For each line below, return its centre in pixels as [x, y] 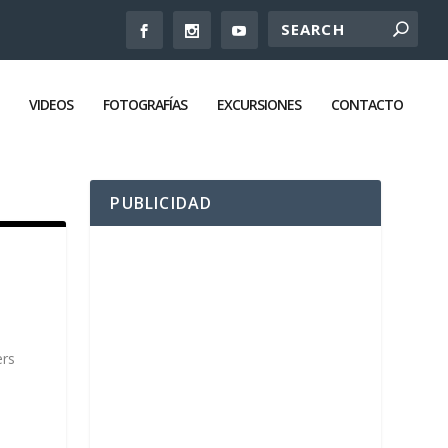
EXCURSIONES [259, 104]
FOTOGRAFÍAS [145, 104]
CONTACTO [367, 104]
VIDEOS [51, 104]
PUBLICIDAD [161, 203]
